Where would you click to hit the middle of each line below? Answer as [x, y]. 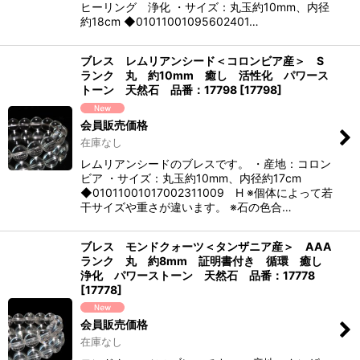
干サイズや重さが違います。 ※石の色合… [186, 207]
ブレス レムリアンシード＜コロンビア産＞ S [202, 60]
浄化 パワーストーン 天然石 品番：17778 [198, 275]
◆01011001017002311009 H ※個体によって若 [207, 192]
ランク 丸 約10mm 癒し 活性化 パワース [205, 75]
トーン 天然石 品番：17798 [159, 89]
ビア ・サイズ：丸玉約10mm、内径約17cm [191, 178]
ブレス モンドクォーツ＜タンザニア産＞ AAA [206, 246]
